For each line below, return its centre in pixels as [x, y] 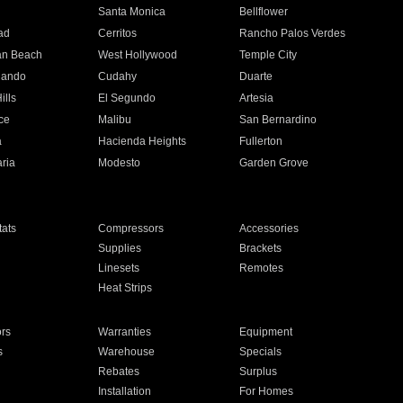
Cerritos [117, 33]
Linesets [118, 268]
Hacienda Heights [142, 141]
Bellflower [264, 12]
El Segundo [126, 98]
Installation [124, 391]
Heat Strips [125, 288]
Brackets [261, 248]
